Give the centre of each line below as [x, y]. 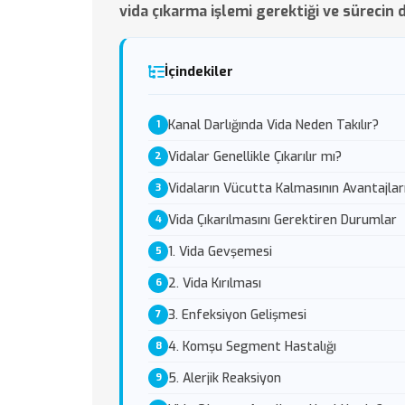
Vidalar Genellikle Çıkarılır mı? [255, 156]
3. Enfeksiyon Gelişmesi [237, 315]
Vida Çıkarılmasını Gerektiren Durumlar [283, 220]
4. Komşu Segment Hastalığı [252, 346]
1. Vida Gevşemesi [220, 251]
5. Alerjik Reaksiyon [225, 378]
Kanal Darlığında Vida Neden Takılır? [273, 125]
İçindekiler [199, 71]
